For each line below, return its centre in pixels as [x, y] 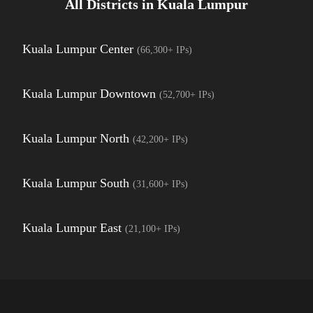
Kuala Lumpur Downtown [89, 94]
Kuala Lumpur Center [78, 49]
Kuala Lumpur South [76, 183]
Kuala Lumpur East [72, 228]
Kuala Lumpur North [76, 138]
